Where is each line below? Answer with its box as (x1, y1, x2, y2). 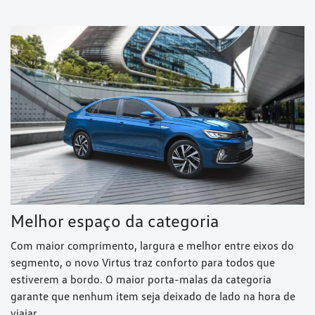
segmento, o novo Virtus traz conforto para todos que (11, 255, 275, 269)
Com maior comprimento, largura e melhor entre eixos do (11, 238, 294, 252)
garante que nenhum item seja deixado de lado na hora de (11, 288, 295, 303)
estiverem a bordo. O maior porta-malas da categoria (11, 271, 271, 286)
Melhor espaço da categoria (11, 209, 219, 231)
